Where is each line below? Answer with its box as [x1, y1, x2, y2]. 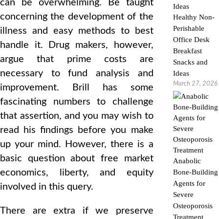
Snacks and [173, 58, 208, 66]
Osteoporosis [173, 202, 213, 210]
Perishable [173, 24, 204, 32]
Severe [173, 191, 194, 198]
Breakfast [173, 47, 202, 55]
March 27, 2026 [173, 81, 218, 87]
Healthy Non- [173, 13, 215, 21]
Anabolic [173, 157, 201, 165]
